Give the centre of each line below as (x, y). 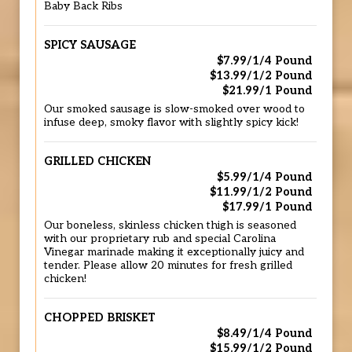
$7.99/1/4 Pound (265, 61)
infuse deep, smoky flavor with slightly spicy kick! (171, 123)
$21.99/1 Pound (268, 91)
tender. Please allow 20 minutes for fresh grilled (168, 266)
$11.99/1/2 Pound (261, 192)
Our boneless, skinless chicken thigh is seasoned (170, 225)
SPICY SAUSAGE (90, 45)
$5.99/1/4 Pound (265, 177)
